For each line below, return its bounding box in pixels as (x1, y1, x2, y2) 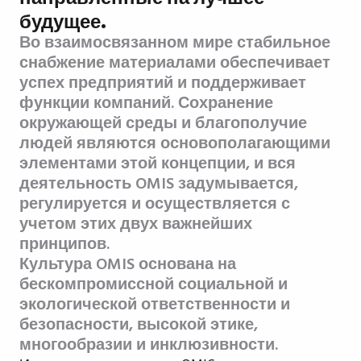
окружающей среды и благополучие (19, 110, 307, 137)
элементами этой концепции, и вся (19, 151, 296, 177)
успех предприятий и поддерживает (19, 70, 306, 97)
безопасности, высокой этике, (19, 312, 258, 338)
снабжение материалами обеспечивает (19, 50, 330, 77)
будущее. (19, 7, 106, 35)
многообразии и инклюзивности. (19, 332, 278, 359)
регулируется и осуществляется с (19, 191, 290, 218)
